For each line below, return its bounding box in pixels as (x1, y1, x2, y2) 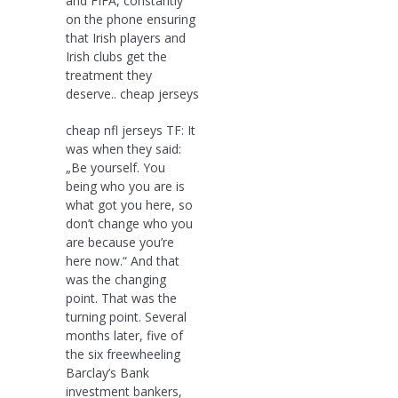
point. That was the (66, 289, 177, 306)
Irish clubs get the (66, 47, 167, 65)
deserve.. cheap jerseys (66, 84, 199, 102)
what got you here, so (66, 195, 193, 213)
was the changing (66, 270, 166, 288)
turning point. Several (66, 307, 187, 325)
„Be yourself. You (66, 158, 165, 176)
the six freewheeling (66, 345, 180, 362)
